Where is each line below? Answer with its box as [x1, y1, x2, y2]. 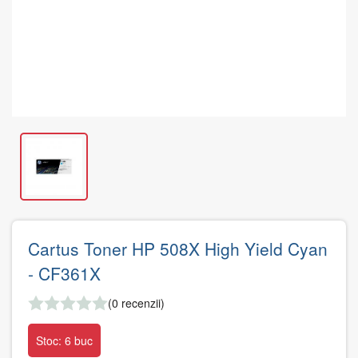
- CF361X [28, 261, 101, 285]
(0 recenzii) [108, 295, 165, 311]
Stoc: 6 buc [36, 332, 93, 348]
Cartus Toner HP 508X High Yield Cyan [28, 237, 328, 261]
